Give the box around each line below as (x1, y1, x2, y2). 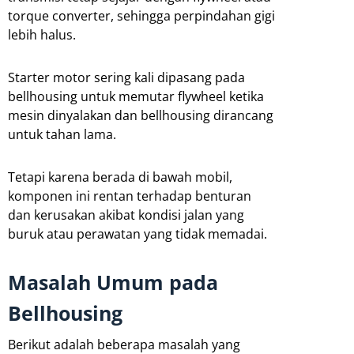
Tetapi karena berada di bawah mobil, (8, 168, 232, 186)
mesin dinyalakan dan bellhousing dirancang (8, 106, 273, 124)
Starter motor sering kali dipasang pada (8, 68, 245, 86)
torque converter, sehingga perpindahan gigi (8, 6, 275, 24)
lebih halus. (8, 25, 76, 43)
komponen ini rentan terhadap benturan (8, 186, 251, 205)
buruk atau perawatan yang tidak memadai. (8, 224, 267, 243)
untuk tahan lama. (8, 125, 116, 143)
